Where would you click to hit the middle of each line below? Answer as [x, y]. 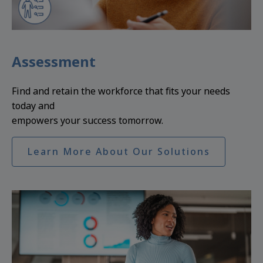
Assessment [54, 62]
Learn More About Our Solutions [119, 152]
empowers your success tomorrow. [87, 121]
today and [33, 106]
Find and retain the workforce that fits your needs [121, 91]
